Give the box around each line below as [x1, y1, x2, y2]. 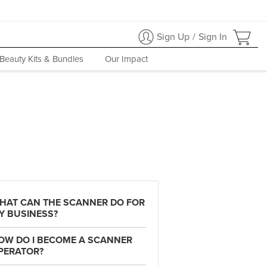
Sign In [198, 30, 227, 43]
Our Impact [104, 54, 148, 64]
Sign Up [157, 30, 190, 43]
